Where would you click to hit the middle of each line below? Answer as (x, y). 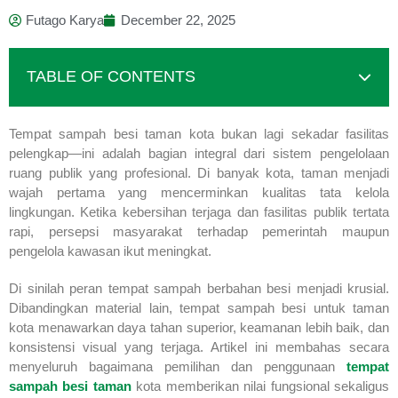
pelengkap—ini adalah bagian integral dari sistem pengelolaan (199, 153)
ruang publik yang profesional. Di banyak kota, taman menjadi (199, 172)
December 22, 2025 (178, 20)
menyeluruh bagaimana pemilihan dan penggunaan (178, 366)
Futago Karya (65, 20)
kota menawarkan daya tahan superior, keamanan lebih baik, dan (199, 327)
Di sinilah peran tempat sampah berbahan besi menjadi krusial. (199, 288)
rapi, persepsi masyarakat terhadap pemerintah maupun (199, 231)
